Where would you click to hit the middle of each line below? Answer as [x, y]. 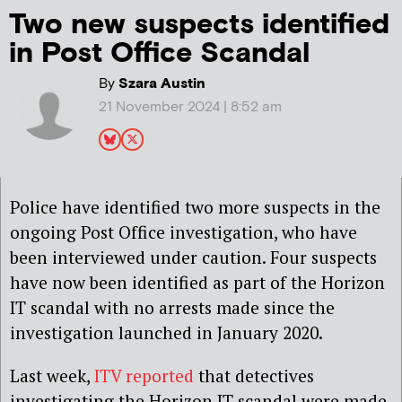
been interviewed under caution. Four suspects [193, 258]
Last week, [52, 375]
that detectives [254, 375]
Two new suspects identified [199, 25]
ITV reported [144, 375]
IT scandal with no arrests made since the [172, 308]
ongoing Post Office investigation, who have [184, 232]
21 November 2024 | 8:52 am [190, 108]
